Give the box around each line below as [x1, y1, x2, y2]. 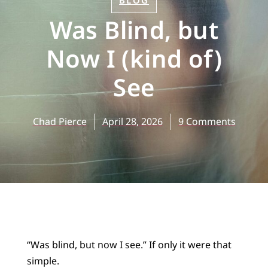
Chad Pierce [32, 114, 87, 128]
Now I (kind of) [46, 41, 222, 75]
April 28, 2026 [102, 114, 163, 128]
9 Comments [178, 114, 236, 128]
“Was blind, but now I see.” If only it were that [26, 237, 232, 251]
